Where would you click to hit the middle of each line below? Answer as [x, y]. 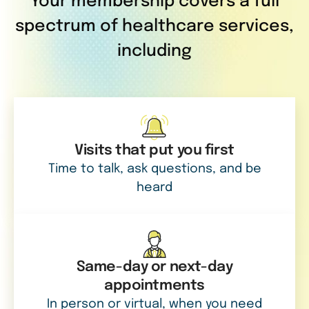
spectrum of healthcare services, [154, 27]
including [154, 51]
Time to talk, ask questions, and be [154, 169]
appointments [154, 286]
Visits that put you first [154, 151]
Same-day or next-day [154, 267]
